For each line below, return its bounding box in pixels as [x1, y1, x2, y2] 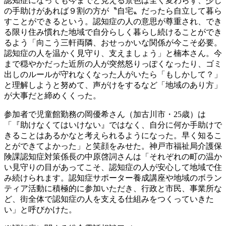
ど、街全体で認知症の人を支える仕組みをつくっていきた [4, 194, 214, 203]
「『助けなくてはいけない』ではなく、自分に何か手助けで [4, 120, 222, 129]
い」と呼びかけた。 [4, 205, 77, 214]
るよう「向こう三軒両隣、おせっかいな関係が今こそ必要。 [4, 38, 222, 47]
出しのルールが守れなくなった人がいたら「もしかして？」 [4, 70, 222, 79]
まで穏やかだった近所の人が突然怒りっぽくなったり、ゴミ [4, 59, 222, 68]
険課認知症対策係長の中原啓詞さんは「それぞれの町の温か [4, 152, 222, 161]
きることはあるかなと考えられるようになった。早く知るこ [4, 131, 222, 140]
